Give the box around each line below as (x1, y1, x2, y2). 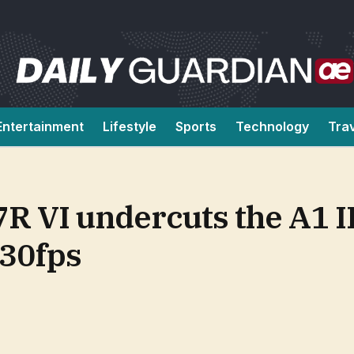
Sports (175, 119, 217, 134)
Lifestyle (103, 119, 156, 134)
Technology (235, 119, 309, 134)
